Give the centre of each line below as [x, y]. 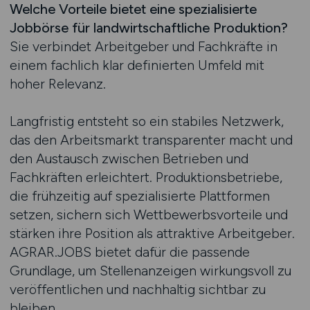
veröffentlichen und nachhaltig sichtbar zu [137, 289]
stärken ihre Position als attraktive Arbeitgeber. [152, 233]
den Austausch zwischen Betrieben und [129, 158]
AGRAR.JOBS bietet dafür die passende [129, 252]
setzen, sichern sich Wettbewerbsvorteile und [148, 215]
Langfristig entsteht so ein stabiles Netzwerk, [146, 121]
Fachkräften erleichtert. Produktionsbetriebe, [146, 177]
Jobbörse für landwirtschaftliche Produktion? [148, 28]
